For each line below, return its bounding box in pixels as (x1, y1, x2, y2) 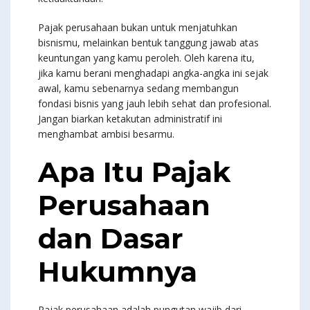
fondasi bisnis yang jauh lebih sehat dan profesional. (38, 97, 271, 111)
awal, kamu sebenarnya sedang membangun (38, 82, 239, 95)
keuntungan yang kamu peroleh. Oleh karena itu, (38, 51, 255, 65)
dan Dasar (38, 221, 183, 256)
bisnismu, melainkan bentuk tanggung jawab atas (38, 36, 259, 50)
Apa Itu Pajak (38, 155, 230, 190)
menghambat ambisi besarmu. (38, 127, 174, 141)
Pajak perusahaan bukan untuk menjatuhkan (38, 21, 237, 35)
